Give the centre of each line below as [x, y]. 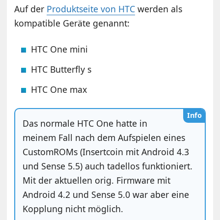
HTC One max [59, 89]
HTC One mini [60, 49]
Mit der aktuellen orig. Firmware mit [97, 180]
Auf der [31, 9]
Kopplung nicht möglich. [73, 208]
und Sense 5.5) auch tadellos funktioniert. [108, 166]
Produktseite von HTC [91, 9]
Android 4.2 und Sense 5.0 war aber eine [106, 194]
